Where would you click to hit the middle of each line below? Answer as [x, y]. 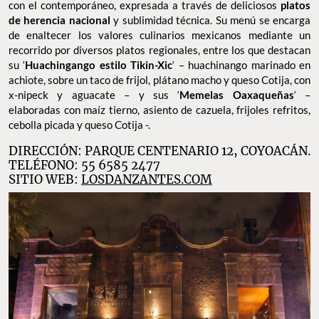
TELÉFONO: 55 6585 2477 [84, 165]
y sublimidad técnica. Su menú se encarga [212, 20]
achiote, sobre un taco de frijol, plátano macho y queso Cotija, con [159, 79]
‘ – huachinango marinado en [242, 64]
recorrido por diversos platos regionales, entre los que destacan [159, 49]
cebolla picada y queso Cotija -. [79, 124]
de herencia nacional [61, 20]
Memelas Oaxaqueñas [237, 94]
